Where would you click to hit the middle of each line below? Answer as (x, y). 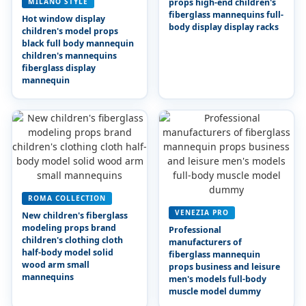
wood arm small (55, 264)
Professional (195, 229)
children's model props (70, 31)
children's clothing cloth (72, 240)
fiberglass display (58, 68)
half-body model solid (67, 252)
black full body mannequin (78, 43)
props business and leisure (224, 266)
